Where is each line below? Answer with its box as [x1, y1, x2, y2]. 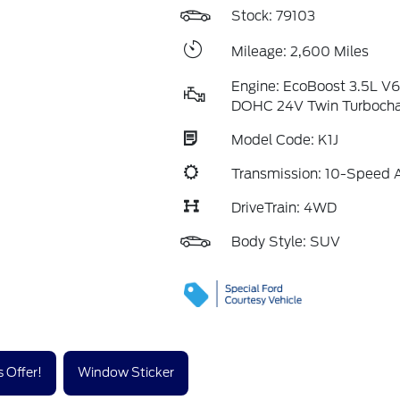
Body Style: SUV [230, 234, 340, 250]
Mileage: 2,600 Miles [230, 43, 369, 60]
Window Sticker [78, 365, 174, 380]
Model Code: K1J [230, 132, 338, 148]
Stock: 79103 [230, 8, 315, 24]
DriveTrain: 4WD [230, 200, 337, 216]
